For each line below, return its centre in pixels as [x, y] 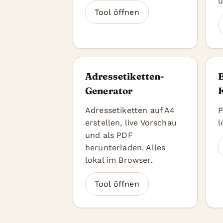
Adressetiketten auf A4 [130, 110]
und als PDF [109, 135]
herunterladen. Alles [125, 148]
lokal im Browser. [119, 160]
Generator [109, 91]
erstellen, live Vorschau [131, 123]
